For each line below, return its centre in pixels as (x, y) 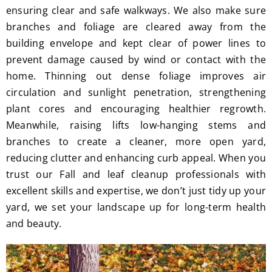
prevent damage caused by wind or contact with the (136, 59)
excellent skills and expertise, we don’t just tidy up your (136, 191)
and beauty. (34, 223)
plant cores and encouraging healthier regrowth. (136, 109)
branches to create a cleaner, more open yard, (136, 141)
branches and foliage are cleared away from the (136, 27)
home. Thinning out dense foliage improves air (136, 76)
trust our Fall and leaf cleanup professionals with (136, 174)
